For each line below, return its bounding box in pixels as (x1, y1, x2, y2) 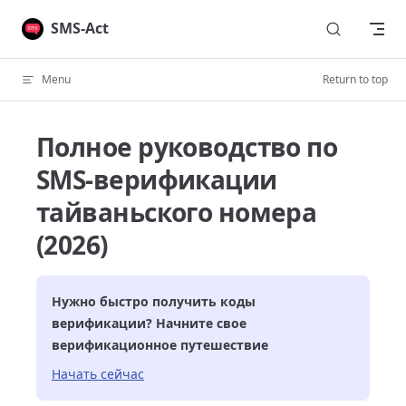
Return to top (323, 72, 388, 87)
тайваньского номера (36, 195, 317, 229)
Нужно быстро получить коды (52, 293, 256, 310)
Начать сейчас (52, 365, 144, 382)
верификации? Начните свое (52, 314, 246, 332)
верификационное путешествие (52, 336, 268, 353)
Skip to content (22, 15, 103, 31)
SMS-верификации (36, 162, 277, 197)
